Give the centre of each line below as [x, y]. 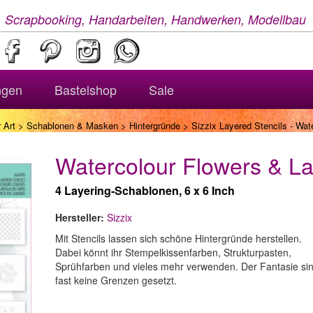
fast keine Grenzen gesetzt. [116, 280]
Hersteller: [80, 217]
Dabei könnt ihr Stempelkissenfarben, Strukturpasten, [173, 252]
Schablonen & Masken [72, 125]
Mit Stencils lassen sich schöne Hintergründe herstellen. [179, 238]
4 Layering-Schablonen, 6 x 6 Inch [145, 190]
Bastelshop [86, 89]
